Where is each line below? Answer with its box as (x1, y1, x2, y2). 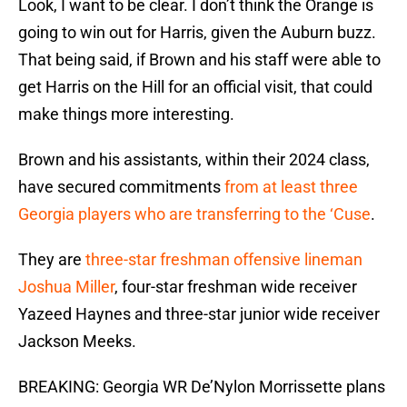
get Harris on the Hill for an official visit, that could (18, 77, 372, 97)
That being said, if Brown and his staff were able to (18, 50, 381, 70)
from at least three (224, 177, 358, 197)
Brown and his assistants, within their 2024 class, (18, 150, 370, 170)
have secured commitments (18, 177, 224, 197)
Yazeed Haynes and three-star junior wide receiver (18, 304, 380, 324)
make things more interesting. (18, 104, 234, 124)
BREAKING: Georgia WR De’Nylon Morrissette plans (18, 377, 385, 397)
